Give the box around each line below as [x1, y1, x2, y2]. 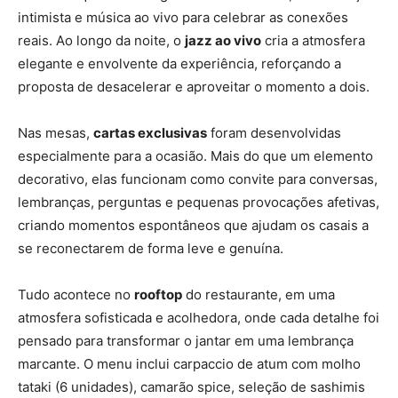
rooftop [134, 285, 182, 303]
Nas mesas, [18, 123, 93, 141]
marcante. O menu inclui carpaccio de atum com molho [18, 354, 361, 372]
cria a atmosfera [261, 31, 365, 49]
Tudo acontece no [18, 285, 134, 303]
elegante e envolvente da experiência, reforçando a [18, 54, 341, 72]
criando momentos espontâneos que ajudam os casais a [18, 216, 369, 234]
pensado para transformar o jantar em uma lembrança [18, 331, 354, 349]
